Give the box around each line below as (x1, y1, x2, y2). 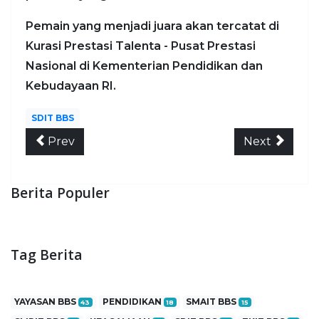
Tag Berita (11, 244, 83, 264)
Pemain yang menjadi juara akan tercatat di (26, 19, 279, 33)
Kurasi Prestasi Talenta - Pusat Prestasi (26, 38, 256, 53)
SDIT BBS (31, 112, 74, 123)
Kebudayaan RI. (26, 78, 116, 93)
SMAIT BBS (186, 296, 239, 307)
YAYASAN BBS (14, 296, 78, 307)
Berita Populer (11, 182, 110, 202)
